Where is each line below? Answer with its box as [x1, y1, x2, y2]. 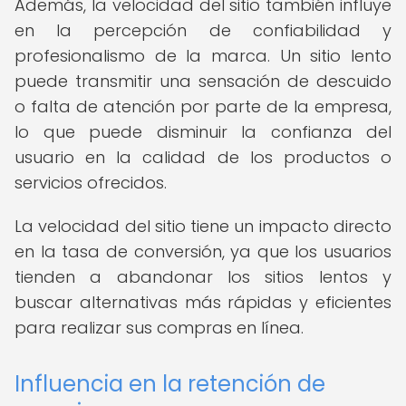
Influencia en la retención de [14, 369, 325, 399]
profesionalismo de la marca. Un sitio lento [14, 44, 391, 67]
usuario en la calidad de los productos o [14, 146, 391, 169]
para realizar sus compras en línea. [14, 316, 304, 339]
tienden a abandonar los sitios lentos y [14, 266, 391, 288]
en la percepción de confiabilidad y [14, 19, 391, 42]
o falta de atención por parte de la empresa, [14, 95, 391, 118]
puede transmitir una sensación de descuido [14, 70, 391, 92]
